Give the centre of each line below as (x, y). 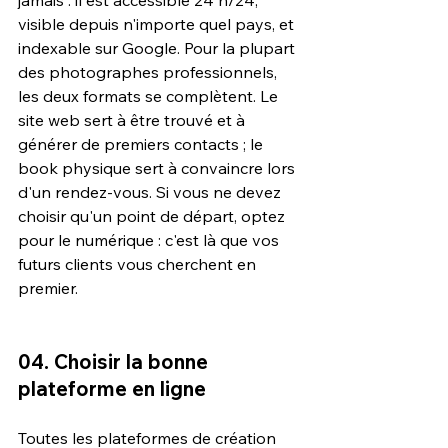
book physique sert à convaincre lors (158, 168)
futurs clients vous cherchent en (139, 264)
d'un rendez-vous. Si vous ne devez (151, 192)
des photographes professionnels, (149, 72)
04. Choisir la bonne (115, 362)
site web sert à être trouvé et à (133, 120)
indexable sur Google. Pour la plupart (158, 48)
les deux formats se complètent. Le (150, 96)
